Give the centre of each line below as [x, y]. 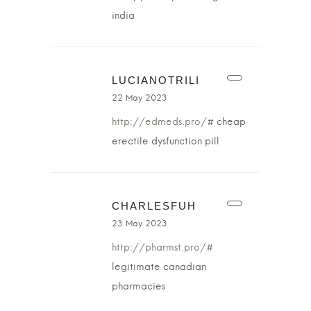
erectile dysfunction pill [166, 142]
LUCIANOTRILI [156, 80]
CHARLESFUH [154, 206]
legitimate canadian [159, 267]
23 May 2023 [140, 224]
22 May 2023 [140, 98]
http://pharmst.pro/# [162, 248]
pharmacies [138, 287]
